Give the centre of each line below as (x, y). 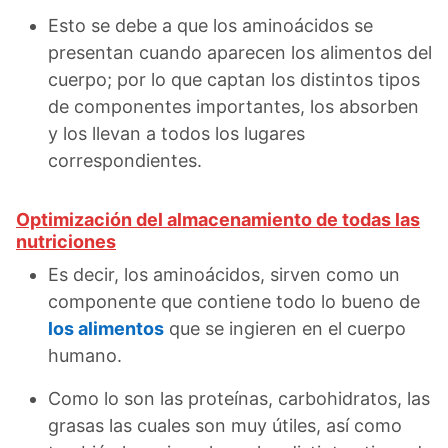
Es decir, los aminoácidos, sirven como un (224, 274)
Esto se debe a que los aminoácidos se (210, 25)
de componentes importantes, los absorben (233, 106)
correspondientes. (125, 160)
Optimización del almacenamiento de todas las (218, 219)
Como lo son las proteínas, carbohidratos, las (239, 398)
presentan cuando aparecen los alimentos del (240, 52)
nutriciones (66, 241)
